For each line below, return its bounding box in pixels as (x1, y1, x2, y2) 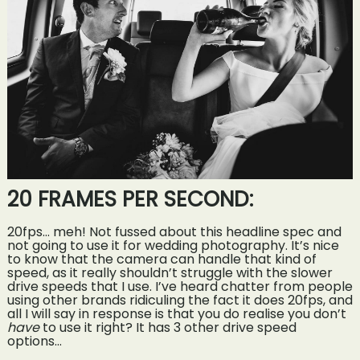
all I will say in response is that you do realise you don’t (6, 304, 346, 323)
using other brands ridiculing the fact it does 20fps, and (6, 290, 353, 309)
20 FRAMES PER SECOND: (6, 185, 253, 215)
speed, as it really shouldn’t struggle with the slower (6, 263, 333, 282)
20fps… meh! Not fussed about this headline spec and (6, 222, 342, 241)
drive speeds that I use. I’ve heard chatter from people (6, 276, 353, 296)
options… (6, 331, 62, 350)
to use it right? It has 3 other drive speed (39, 317, 297, 337)
